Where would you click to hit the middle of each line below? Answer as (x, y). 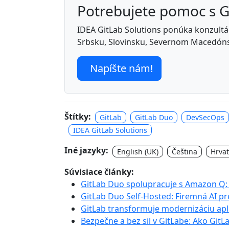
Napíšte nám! (121, 68)
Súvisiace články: (99, 171)
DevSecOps (205, 118)
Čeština (185, 151)
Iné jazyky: (86, 151)
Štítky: (78, 117)
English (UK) (138, 151)
